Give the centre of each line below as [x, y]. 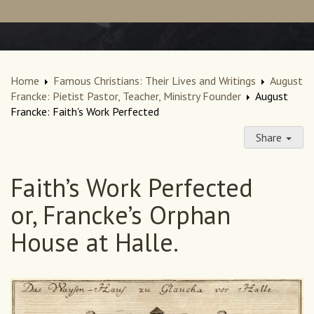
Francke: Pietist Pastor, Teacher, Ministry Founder [126, 96]
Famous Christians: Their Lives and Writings [155, 81]
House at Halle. [95, 243]
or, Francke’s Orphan [121, 215]
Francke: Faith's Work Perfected [85, 112]
